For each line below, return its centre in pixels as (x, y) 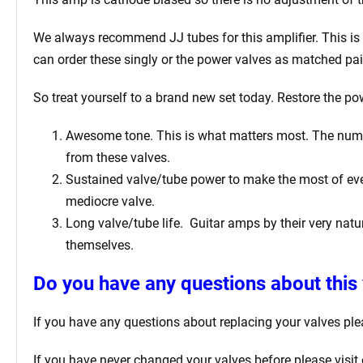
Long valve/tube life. (124, 223)
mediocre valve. (110, 201)
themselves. (100, 245)
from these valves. (118, 157)
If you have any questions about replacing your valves (187, 322)
